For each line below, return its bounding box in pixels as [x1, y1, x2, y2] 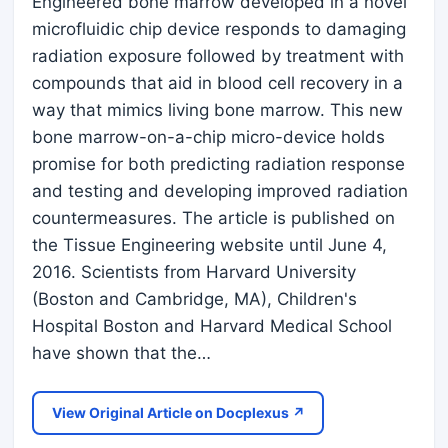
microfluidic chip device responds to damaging [32, 19, 406, 40]
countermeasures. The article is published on [32, 208, 395, 229]
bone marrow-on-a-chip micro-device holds [32, 127, 385, 148]
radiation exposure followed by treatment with [32, 46, 404, 67]
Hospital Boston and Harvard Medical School [32, 316, 392, 337]
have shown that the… [32, 343, 211, 364]
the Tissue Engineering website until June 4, [32, 235, 387, 256]
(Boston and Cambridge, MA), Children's [32, 289, 357, 310]
